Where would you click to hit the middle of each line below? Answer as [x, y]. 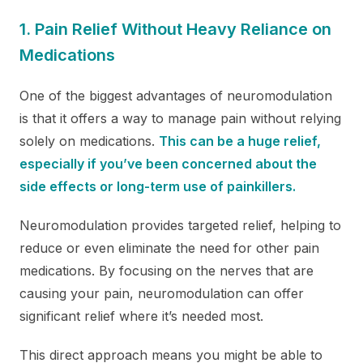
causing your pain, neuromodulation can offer [162, 293]
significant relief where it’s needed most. [141, 316]
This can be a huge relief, [240, 141]
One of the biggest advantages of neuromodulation [176, 95]
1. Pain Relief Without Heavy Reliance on [175, 29]
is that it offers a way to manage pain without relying [180, 118]
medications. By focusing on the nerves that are [167, 270]
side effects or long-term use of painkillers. [158, 186]
